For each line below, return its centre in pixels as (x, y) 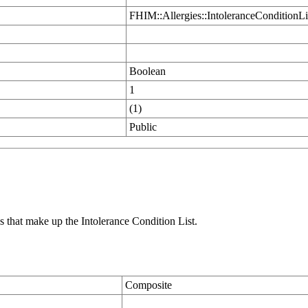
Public (143, 127)
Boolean (147, 71)
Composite (148, 285)
